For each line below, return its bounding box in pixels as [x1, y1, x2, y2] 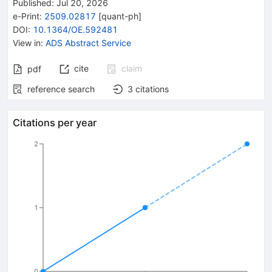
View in [13, 37, 41, 48]
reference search [27, 83, 95, 94]
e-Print [13, 10, 39, 21]
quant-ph [101, 10, 138, 21]
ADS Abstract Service [46, 37, 131, 48]
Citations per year [13, 116, 97, 129]
